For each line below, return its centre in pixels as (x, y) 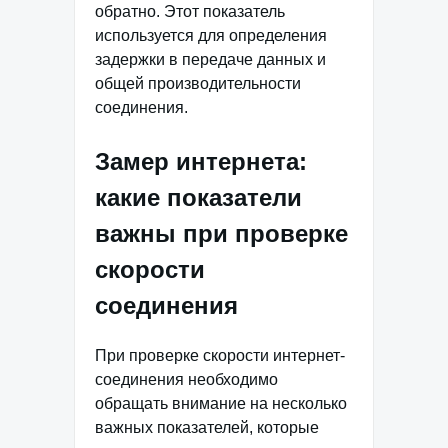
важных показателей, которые (207, 427)
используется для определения (211, 35)
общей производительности (198, 83)
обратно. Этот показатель (190, 11)
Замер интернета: (201, 161)
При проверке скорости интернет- (220, 355)
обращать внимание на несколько (221, 403)
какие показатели (198, 197)
